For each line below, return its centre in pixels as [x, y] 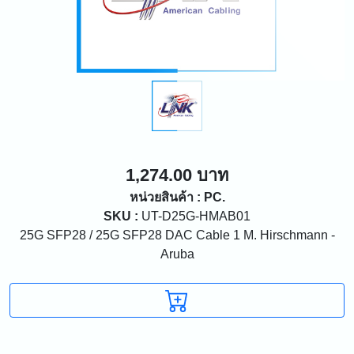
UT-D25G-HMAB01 [194, 216]
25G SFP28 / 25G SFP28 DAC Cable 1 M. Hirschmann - [177, 235]
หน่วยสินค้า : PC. [177, 197]
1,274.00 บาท [177, 175]
